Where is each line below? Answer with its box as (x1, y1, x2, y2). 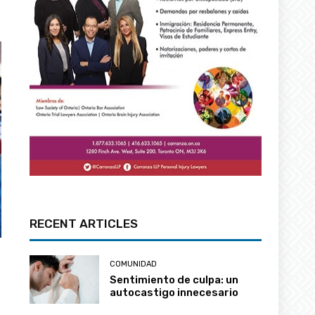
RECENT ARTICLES (30, 217, 139, 231)
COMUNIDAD (110, 259, 157, 269)
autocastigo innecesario (110, 286, 239, 300)
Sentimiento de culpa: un (110, 274, 239, 287)
